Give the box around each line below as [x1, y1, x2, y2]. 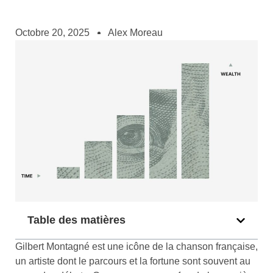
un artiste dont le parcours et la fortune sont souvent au [15, 256, 250, 267]
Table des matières [27, 214, 126, 227]
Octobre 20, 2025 [15, 27, 90, 38]
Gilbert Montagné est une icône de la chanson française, [15, 241, 258, 252]
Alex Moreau [108, 27, 163, 38]
